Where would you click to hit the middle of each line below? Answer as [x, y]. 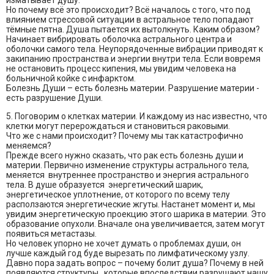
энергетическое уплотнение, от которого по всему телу [118, 195]
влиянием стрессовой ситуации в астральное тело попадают [130, 20]
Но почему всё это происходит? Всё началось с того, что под [128, 10]
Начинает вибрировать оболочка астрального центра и [119, 39]
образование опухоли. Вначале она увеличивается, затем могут [135, 224]
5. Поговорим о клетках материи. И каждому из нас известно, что [137, 117]
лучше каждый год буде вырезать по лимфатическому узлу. [128, 254]
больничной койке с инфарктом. [71, 79]
